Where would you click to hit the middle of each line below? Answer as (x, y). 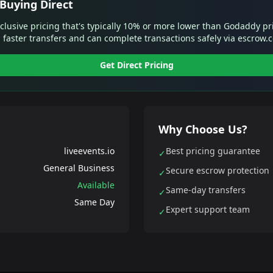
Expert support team (208, 209)
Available (96, 185)
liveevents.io (89, 151)
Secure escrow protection (218, 170)
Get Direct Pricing (136, 65)
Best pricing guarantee (213, 151)
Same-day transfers (206, 190)
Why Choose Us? (203, 129)
